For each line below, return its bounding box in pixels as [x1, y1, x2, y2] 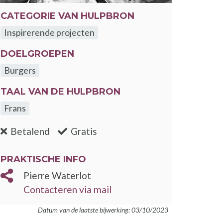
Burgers [4, 65, 36, 76]
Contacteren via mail [23, 183, 111, 195]
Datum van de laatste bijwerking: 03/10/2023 [38, 205, 168, 214]
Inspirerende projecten [4, 27, 95, 38]
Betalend [10, 125, 50, 137]
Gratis [71, 125, 98, 137]
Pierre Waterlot [23, 169, 91, 181]
